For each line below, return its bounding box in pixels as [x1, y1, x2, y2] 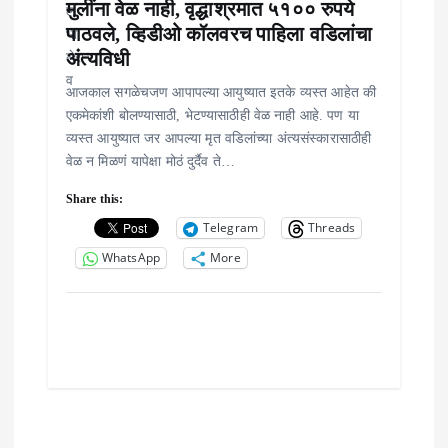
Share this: [65, 191, 124, 206]
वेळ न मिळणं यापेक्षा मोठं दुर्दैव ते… [65, 152, 235, 169]
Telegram [202, 219, 259, 237]
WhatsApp [101, 249, 161, 267]
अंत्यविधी [65, 47, 131, 70]
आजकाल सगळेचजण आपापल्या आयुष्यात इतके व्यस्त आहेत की [65, 83, 377, 100]
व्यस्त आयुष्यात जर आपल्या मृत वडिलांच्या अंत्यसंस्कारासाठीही [65, 129, 372, 146]
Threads [308, 219, 356, 237]
